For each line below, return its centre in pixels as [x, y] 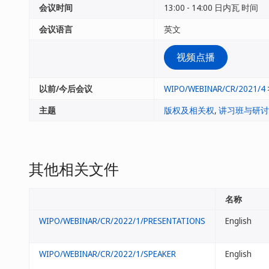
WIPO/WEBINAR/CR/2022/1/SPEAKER [107, 254]
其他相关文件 [74, 169]
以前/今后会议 [66, 89]
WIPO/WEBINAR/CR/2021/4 [215, 89]
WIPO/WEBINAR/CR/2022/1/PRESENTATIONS [122, 221]
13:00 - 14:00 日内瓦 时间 [211, 8]
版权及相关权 [189, 110]
